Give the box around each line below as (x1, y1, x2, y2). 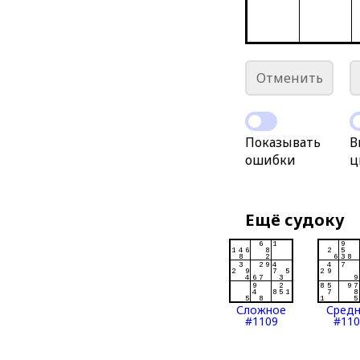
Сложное (236, 302, 287, 317)
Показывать (245, 133, 321, 151)
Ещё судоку (245, 209, 346, 231)
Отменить (256, 69, 323, 87)
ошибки (245, 151, 297, 169)
